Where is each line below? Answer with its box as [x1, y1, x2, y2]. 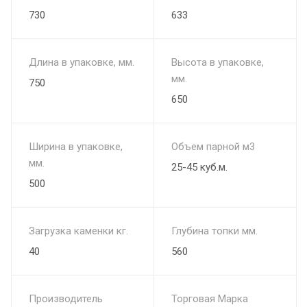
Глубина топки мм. [171, 224, 258, 237]
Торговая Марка [171, 292, 248, 305]
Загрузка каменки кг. [29, 224, 128, 237]
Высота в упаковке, [171, 56, 264, 69]
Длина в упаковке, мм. [29, 56, 134, 69]
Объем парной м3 [171, 140, 255, 153]
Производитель [29, 292, 103, 305]
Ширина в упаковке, [29, 140, 123, 153]
